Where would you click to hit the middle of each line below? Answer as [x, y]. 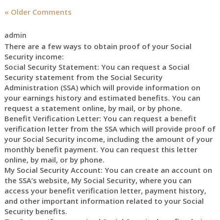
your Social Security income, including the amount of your [108, 139]
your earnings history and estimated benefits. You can [102, 98]
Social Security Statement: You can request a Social [97, 67]
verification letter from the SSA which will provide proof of [110, 129]
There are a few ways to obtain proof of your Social [98, 46]
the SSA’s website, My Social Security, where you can [98, 180]
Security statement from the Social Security [83, 77]
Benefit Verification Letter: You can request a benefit [100, 118]
